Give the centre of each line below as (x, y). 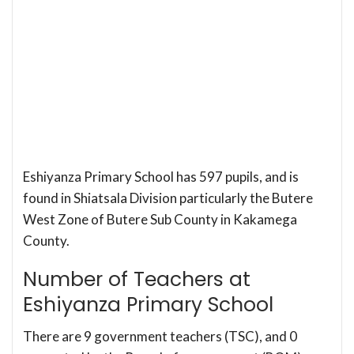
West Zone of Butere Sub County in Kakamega (160, 219)
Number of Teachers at (137, 279)
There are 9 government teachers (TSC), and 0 (160, 336)
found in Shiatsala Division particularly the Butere (168, 198)
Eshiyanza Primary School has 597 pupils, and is (161, 176)
